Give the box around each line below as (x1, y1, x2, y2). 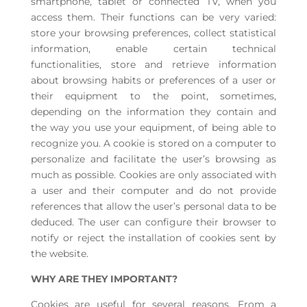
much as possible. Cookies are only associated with (30, 169, 277, 182)
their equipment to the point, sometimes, (30, 90, 277, 103)
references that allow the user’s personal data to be (30, 200, 277, 213)
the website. (30, 247, 88, 260)
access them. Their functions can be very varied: (30, 11, 277, 24)
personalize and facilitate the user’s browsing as (30, 153, 277, 166)
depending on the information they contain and (30, 106, 277, 119)
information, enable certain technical (30, 42, 277, 56)
